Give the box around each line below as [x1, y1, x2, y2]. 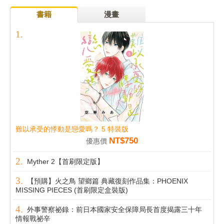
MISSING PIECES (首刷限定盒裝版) [15, 186, 128, 194]
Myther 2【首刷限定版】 [27, 158, 104, 166]
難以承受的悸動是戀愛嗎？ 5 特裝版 [15, 125, 128, 133]
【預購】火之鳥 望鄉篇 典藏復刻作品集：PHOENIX [27, 177, 188, 185]
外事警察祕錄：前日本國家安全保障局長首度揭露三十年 [27, 206, 202, 214]
